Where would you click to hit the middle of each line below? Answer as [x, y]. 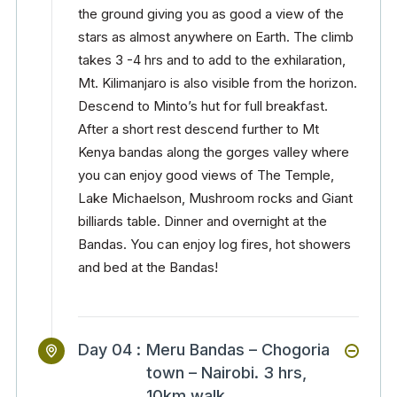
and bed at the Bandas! [148, 267]
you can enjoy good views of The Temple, [206, 175]
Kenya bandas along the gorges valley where [214, 152]
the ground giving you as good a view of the [211, 14]
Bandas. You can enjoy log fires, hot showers [214, 244]
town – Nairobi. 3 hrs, [226, 373]
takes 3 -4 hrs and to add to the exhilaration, [212, 60]
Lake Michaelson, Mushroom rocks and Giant [215, 198]
